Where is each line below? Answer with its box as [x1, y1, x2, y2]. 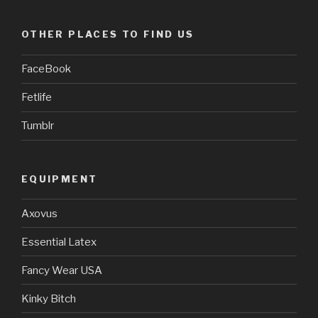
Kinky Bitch [21, 292, 76, 305]
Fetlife [21, 91, 52, 104]
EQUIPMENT [21, 172, 98, 185]
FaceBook [21, 62, 71, 76]
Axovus [21, 207, 57, 220]
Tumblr [21, 119, 54, 133]
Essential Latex [21, 235, 97, 248]
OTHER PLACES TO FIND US [21, 28, 194, 40]
